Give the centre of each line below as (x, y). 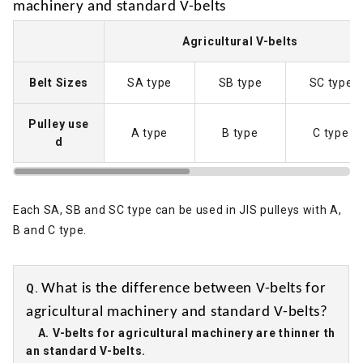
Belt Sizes (59, 82)
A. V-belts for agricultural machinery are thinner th (181, 333)
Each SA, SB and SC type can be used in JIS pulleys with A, (177, 209)
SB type (240, 82)
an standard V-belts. (86, 350)
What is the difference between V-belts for (184, 288)
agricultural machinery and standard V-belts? (177, 312)
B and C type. (50, 230)
